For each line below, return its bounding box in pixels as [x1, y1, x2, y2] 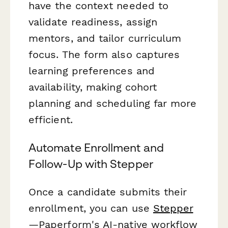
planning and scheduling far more [28, 97, 197, 110]
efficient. [28, 113, 73, 126]
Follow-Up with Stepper [28, 157, 153, 171]
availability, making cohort [28, 81, 157, 94]
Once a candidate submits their [28, 186, 187, 198]
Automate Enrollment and [28, 141, 164, 155]
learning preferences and [28, 65, 155, 77]
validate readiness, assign [28, 16, 158, 28]
